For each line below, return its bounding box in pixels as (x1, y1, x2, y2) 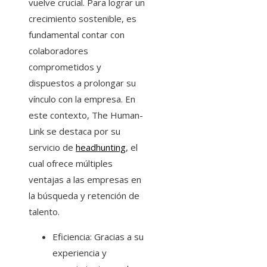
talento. (29, 206, 60, 218)
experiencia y (52, 247, 107, 259)
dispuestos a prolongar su (29, 77, 136, 89)
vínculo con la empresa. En (29, 93, 135, 105)
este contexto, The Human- (29, 109, 143, 122)
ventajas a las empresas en (29, 173, 141, 186)
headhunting (76, 141, 126, 154)
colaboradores (29, 45, 88, 57)
